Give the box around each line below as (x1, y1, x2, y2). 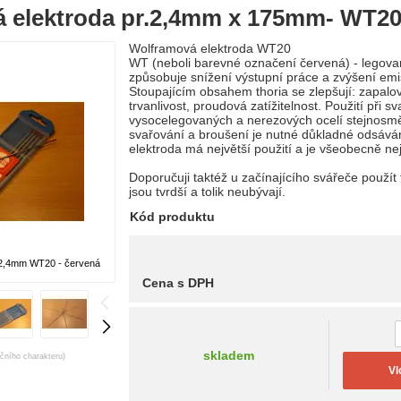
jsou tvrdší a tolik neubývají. (129, 184, 286, 199)
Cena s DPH (142, 276, 214, 290)
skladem (202, 347, 254, 363)
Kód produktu (130, 209, 215, 224)
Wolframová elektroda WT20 (129, 41, 291, 55)
